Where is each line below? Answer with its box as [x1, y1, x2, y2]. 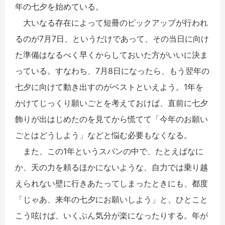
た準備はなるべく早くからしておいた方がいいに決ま [15, 49, 208, 60]
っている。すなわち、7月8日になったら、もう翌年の [15, 65, 209, 76]
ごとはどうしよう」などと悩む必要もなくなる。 [15, 130, 192, 140]
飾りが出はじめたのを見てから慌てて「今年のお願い [15, 114, 208, 124]
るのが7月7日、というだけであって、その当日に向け [15, 33, 209, 44]
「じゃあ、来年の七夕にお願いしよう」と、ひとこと [15, 194, 208, 204]
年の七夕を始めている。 [15, 1, 103, 12]
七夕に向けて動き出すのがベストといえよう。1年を [15, 81, 203, 92]
